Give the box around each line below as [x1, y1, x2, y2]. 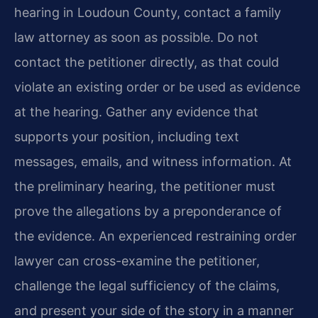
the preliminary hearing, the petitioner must [14, 178, 275, 194]
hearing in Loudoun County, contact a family [14, 4, 281, 20]
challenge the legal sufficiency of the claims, [14, 278, 280, 293]
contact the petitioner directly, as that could [14, 54, 279, 70]
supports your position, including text [14, 128, 239, 144]
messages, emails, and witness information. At [14, 153, 292, 169]
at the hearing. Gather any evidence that [14, 104, 258, 119]
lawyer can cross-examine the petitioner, [14, 253, 260, 268]
